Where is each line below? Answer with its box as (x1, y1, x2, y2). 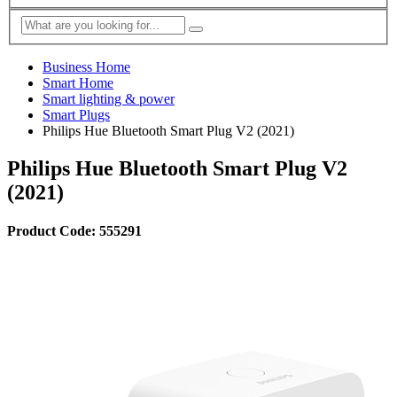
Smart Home (43, 74, 113, 90)
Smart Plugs (43, 106, 110, 122)
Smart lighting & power (43, 90, 175, 106)
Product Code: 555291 (7, 222, 142, 238)
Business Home (43, 58, 130, 74)
